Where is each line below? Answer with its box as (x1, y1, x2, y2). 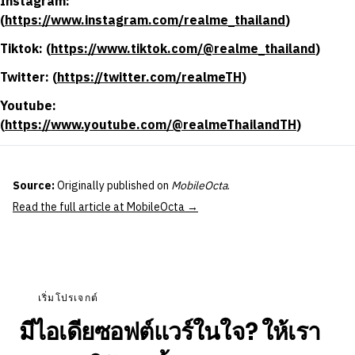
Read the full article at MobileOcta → (13, 198, 198, 217)
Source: (13, 177, 55, 196)
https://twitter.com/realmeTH (57, 67, 242, 90)
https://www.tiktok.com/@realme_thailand (51, 39, 315, 61)
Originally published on (55, 177, 171, 196)
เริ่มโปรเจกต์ (38, 291, 98, 304)
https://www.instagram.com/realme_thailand (5, 10, 285, 32)
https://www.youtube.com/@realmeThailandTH (5, 115, 296, 137)
